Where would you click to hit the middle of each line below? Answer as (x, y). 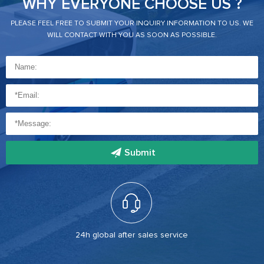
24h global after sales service (131, 235)
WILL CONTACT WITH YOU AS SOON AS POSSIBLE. (132, 35)
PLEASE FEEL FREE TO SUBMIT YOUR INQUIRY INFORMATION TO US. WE (132, 23)
